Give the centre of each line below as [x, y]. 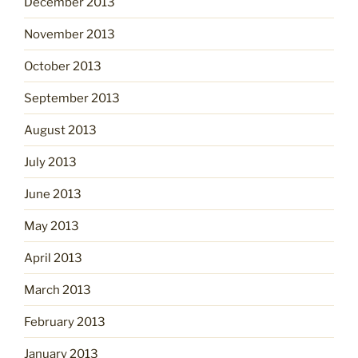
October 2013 [63, 66]
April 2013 [53, 258]
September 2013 [72, 98]
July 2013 [50, 162]
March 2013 [58, 290]
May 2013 [52, 226]
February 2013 [65, 322]
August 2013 [60, 130]
